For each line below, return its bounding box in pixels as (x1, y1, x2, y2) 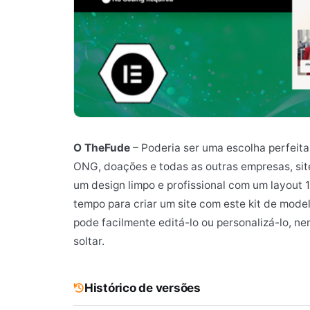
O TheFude (73, 140, 130, 154)
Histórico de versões (84, 280, 201, 295)
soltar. (73, 234, 104, 248)
